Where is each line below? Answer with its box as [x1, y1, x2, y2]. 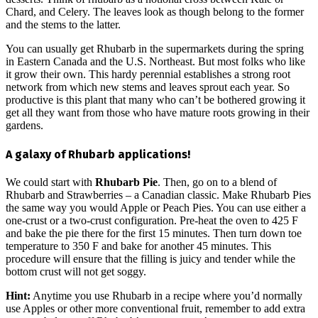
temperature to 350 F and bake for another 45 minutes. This [6, 239, 271, 252]
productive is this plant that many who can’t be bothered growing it [6, 94, 305, 106]
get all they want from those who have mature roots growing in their [6, 106, 309, 119]
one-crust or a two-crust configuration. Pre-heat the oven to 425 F [6, 214, 298, 226]
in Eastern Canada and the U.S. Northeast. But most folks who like [6, 55, 305, 68]
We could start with [6, 175, 95, 188]
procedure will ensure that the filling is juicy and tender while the [6, 252, 295, 265]
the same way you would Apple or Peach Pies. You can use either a [6, 201, 306, 214]
